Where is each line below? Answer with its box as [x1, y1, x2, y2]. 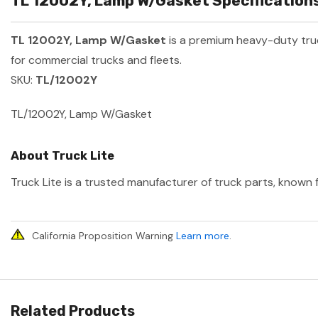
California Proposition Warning [32, 229, 176, 243]
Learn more [176, 229, 229, 243]
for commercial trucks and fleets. [11, 53, 182, 68]
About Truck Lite [11, 148, 114, 163]
